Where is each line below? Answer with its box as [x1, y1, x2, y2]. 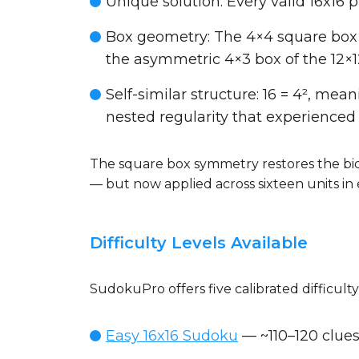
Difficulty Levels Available [90, 233, 308, 252]
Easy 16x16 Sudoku [106, 327, 238, 345]
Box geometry [106, 28, 208, 46]
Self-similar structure [106, 86, 256, 103]
